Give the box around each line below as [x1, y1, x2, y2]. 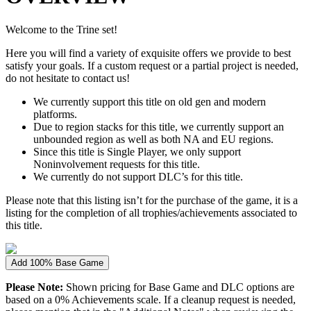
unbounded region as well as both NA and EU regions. [33, 133, 274, 146]
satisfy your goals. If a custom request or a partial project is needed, [6, 60, 299, 72]
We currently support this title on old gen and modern [33, 96, 266, 108]
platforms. [33, 108, 77, 121]
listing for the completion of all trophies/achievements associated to [6, 207, 297, 219]
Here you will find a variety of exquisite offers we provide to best [6, 47, 291, 60]
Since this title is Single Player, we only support [33, 146, 241, 158]
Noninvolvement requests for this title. [33, 158, 200, 171]
